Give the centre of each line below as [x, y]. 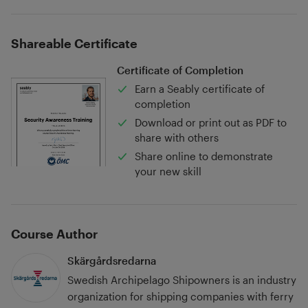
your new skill [168, 172]
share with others [176, 138]
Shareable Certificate [74, 44]
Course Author [54, 234]
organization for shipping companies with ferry [181, 297]
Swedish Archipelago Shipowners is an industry [182, 280]
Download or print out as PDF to [210, 123]
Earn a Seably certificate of [199, 89]
